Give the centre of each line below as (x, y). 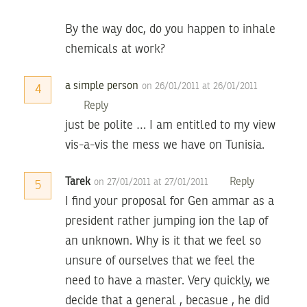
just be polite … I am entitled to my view (170, 125)
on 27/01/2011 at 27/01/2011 (152, 182)
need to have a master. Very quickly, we (168, 281)
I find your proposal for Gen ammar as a (170, 201)
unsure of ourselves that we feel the (160, 261)
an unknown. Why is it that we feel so (163, 241)
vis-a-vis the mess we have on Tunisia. (165, 145)
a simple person (102, 86)
